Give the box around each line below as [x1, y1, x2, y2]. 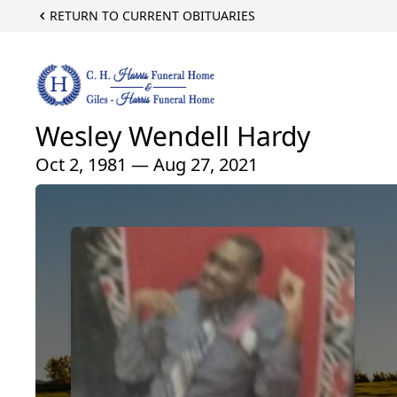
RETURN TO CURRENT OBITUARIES [50, 7, 255, 24]
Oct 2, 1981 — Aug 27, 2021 [35, 152, 258, 177]
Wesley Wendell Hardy [35, 118, 310, 155]
